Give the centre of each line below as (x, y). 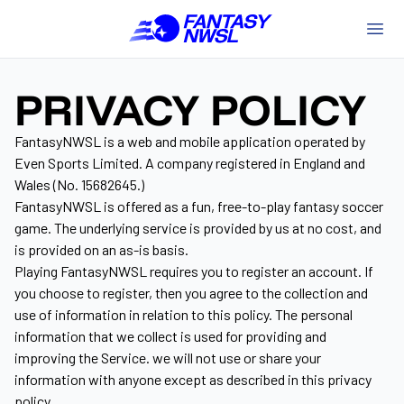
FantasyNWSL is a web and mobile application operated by (190, 141)
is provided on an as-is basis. (101, 249)
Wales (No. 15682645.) (79, 184)
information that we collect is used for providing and (170, 336)
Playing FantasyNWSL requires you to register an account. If (194, 271)
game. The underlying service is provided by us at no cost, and (198, 228)
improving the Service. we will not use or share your (168, 358)
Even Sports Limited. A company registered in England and (190, 163)
